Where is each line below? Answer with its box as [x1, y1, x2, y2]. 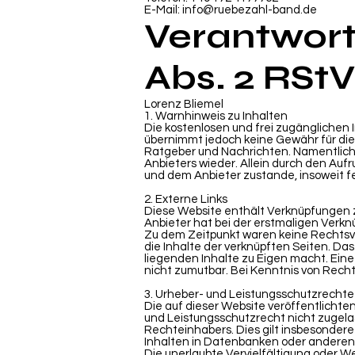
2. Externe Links [144, 193, 227, 205]
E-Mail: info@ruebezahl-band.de [144, 4, 317, 16]
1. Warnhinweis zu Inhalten [144, 110, 288, 122]
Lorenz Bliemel [144, 98, 223, 110]
